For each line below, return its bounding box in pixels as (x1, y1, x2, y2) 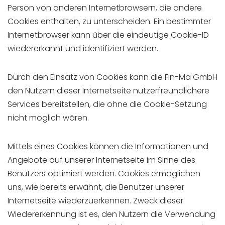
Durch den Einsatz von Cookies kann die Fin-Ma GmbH (8, 71, 217, 83)
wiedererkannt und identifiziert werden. (8, 43, 158, 54)
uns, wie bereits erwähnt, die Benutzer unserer (8, 181, 184, 193)
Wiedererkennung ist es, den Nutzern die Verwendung (8, 208, 215, 220)
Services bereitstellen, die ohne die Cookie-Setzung (8, 98, 207, 110)
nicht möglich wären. (8, 112, 89, 124)
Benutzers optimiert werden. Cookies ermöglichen (8, 168, 200, 179)
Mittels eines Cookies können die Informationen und (8, 141, 208, 152)
